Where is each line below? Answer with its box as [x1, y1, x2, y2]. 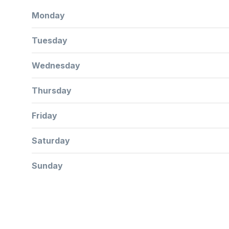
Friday [32, 110, 57, 121]
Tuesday [32, 35, 67, 46]
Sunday [32, 161, 63, 171]
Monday [32, 10, 65, 21]
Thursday [32, 85, 72, 96]
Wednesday [32, 60, 80, 71]
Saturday [32, 135, 70, 146]
